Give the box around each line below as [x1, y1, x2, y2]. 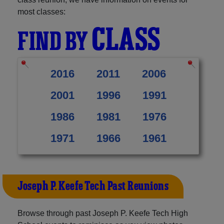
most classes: [17, 7, 65, 16]
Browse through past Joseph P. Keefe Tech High [17, 208, 188, 217]
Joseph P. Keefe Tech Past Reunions [17, 178, 168, 194]
